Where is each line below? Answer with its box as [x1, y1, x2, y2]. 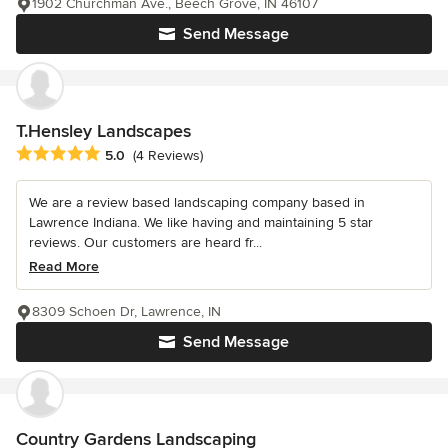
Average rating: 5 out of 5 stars [15, 143, 229, 164]
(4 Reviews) [133, 146, 203, 164]
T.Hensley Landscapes [16, 119, 191, 142]
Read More [29, 257, 99, 275]
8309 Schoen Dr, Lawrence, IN [32, 302, 221, 320]
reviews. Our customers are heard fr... [29, 233, 262, 251]
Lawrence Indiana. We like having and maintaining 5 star [29, 213, 373, 231]
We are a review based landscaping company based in [29, 193, 365, 211]
